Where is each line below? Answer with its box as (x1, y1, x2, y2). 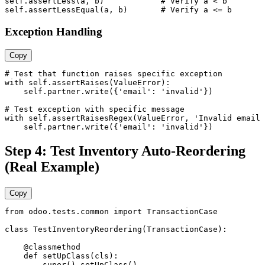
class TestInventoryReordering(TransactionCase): (5, 225, 227, 234)
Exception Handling (5, 25, 102, 38)
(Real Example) (5, 159, 99, 175)
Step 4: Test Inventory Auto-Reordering (5, 143, 245, 159)
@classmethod (5, 243, 80, 252)
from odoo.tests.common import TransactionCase (5, 207, 218, 216)
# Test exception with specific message (5, 105, 185, 114)
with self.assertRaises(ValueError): (5, 78, 170, 88)
